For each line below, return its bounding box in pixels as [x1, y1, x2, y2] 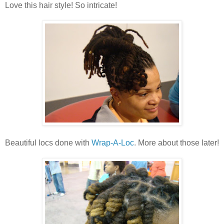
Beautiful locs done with [5, 138, 91, 147]
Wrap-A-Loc [91, 138, 134, 147]
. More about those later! [134, 138, 219, 147]
